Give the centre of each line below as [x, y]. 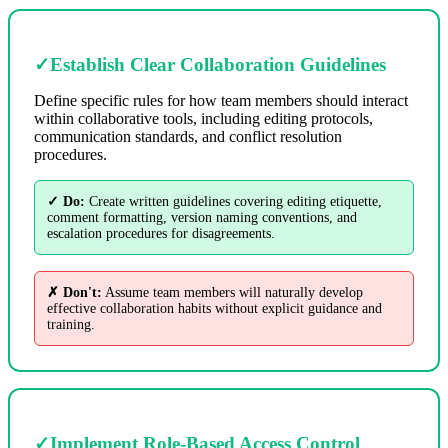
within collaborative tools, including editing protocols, [203, 119]
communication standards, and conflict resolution [188, 137]
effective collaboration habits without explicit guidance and [214, 309]
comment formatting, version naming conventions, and [202, 218]
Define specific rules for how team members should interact [221, 101]
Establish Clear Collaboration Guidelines [218, 65]
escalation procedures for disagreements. [161, 234]
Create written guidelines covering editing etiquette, [233, 202]
